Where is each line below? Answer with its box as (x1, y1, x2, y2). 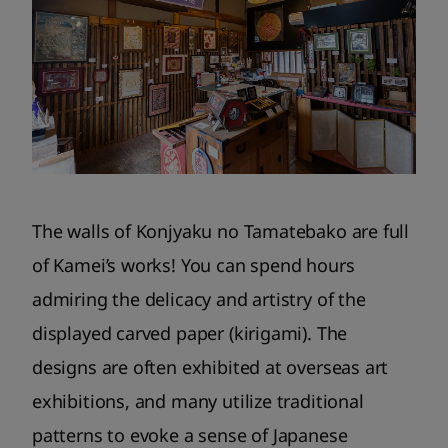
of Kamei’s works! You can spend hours (32, 252, 355, 277)
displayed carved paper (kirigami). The (32, 320, 348, 345)
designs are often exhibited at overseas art (32, 354, 389, 379)
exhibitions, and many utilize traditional (32, 388, 364, 413)
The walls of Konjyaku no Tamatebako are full (32, 218, 410, 243)
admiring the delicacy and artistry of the (32, 286, 366, 311)
